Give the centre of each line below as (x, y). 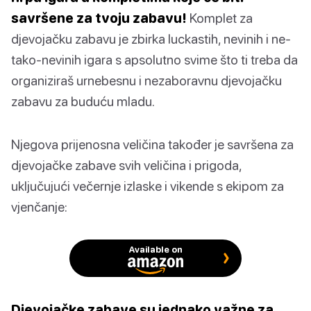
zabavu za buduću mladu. (83, 101)
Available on (155, 250)
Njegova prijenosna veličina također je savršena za (152, 144)
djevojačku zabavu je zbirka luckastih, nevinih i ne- (151, 39)
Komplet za (220, 18)
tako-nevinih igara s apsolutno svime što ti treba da (154, 60)
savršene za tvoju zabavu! (99, 18)
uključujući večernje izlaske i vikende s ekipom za (148, 186)
